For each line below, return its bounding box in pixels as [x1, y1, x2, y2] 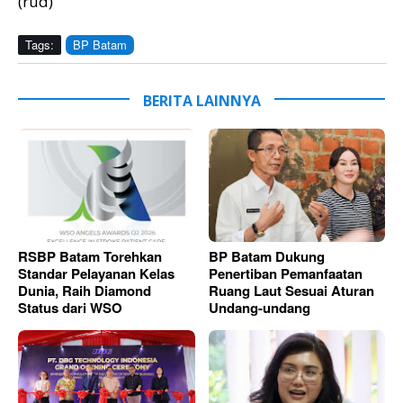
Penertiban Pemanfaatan [208, 264, 363, 284]
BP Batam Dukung [208, 246, 325, 267]
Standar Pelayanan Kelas [18, 264, 175, 284]
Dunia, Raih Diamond [18, 281, 151, 301]
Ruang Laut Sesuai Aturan [208, 281, 374, 301]
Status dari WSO [18, 298, 122, 318]
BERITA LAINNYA [142, 90, 261, 111]
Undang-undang [208, 298, 310, 318]
